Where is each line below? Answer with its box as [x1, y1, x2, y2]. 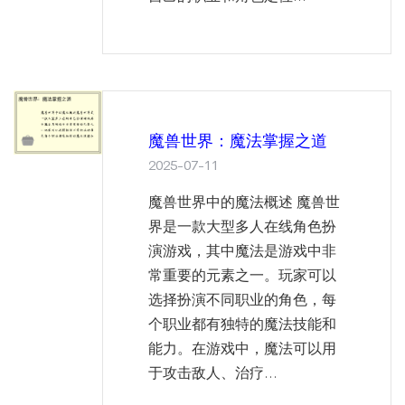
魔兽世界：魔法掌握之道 [148, 131, 327, 152]
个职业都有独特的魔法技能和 [148, 315, 336, 334]
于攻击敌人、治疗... [148, 363, 278, 383]
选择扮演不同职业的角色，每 [148, 290, 336, 310]
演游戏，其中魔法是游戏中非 [148, 241, 336, 261]
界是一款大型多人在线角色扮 [148, 217, 336, 237]
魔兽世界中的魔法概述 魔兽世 [148, 193, 340, 212]
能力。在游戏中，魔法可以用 [148, 339, 336, 359]
